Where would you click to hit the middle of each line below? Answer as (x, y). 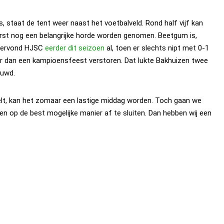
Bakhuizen (173, 60)
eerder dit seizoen (75, 48)
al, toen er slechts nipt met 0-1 (157, 48)
